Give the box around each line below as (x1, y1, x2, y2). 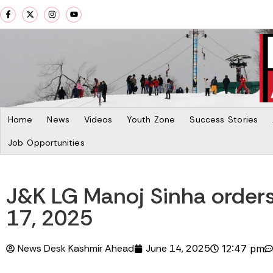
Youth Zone (127, 113, 175, 125)
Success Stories (190, 113, 258, 125)
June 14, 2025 (146, 241, 210, 255)
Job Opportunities (8, 136, 85, 148)
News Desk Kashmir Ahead (18, 241, 134, 255)
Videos (83, 113, 113, 125)
